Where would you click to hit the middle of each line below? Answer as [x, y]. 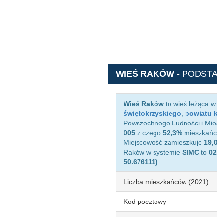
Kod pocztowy [145, 201]
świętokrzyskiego [152, 113]
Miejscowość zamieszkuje [164, 142]
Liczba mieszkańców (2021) [166, 182]
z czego [149, 133]
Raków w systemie [153, 152]
